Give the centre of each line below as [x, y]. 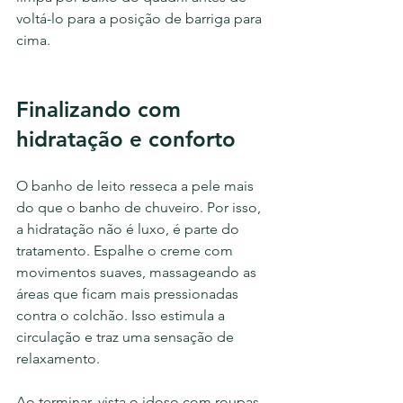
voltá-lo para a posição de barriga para [141, 18]
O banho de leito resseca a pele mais [137, 186]
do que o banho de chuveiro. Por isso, [140, 207]
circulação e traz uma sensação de [127, 337]
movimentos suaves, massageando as [138, 272]
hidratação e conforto [126, 139]
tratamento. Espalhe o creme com [126, 251]
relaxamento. [58, 358]
